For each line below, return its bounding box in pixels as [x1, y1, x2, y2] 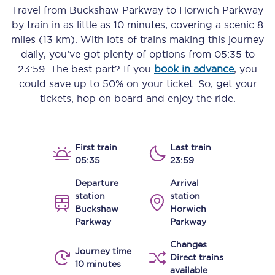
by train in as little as [12, 19, 114, 30]
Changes [170, 239, 207, 249]
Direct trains [170, 252, 223, 262]
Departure [75, 178, 118, 188]
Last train [170, 142, 211, 152]
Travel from [12, 4, 69, 15]
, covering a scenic [165, 19, 257, 30]
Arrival [170, 178, 199, 188]
